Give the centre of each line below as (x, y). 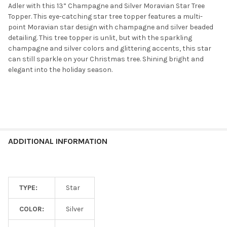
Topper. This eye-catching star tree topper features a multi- (105, 17)
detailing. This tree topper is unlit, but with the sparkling (100, 38)
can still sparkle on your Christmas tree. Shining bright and (106, 59)
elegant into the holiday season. (61, 70)
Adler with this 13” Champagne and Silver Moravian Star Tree (106, 6)
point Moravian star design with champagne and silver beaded (111, 27)
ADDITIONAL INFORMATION (58, 141)
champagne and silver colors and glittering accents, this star (110, 49)
